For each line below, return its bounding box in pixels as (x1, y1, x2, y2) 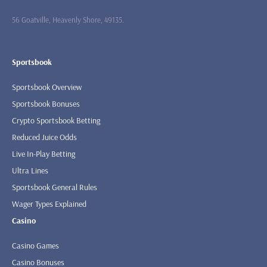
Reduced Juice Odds (12, 132, 77, 143)
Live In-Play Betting (12, 148, 75, 160)
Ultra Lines (12, 165, 48, 176)
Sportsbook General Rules (12, 182, 97, 193)
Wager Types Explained (12, 198, 86, 210)
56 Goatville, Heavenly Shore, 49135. (12, 15, 124, 25)
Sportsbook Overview (12, 82, 82, 93)
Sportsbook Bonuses (12, 98, 80, 110)
